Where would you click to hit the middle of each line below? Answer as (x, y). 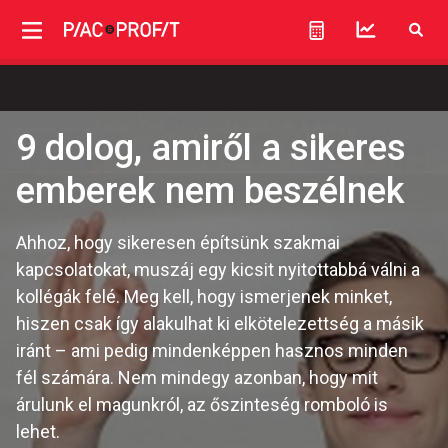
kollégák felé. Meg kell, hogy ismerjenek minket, (204, 296)
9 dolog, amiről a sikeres (211, 148)
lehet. (38, 431)
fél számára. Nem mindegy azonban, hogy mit (197, 377)
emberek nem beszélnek (210, 191)
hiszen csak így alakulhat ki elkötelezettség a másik (220, 323)
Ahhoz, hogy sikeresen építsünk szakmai (178, 242)
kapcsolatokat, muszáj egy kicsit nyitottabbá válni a (218, 269)
